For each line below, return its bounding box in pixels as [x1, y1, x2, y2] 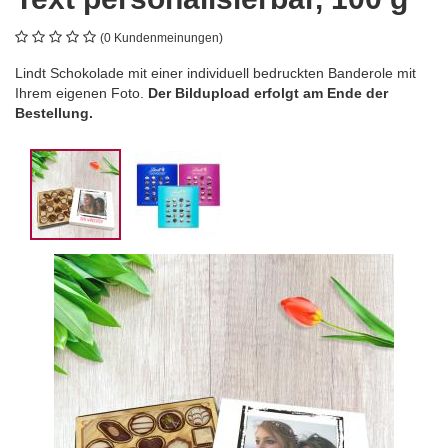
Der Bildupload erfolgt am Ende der [148, 85, 388, 101]
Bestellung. [15, 105, 93, 121]
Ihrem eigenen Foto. [15, 85, 148, 101]
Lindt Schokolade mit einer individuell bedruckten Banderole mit [15, 65, 416, 81]
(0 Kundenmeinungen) [100, 31, 223, 45]
